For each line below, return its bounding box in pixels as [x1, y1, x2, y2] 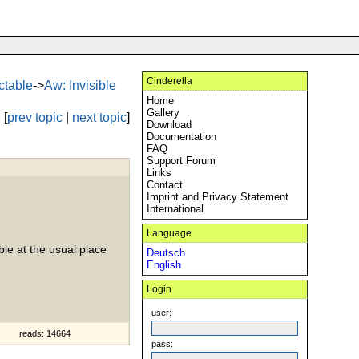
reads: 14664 [19, 329, 71, 338]
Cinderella [147, 75, 192, 87]
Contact [147, 179, 183, 191]
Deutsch [147, 247, 185, 259]
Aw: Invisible [44, 79, 116, 92]
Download [147, 119, 192, 131]
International [147, 203, 204, 215]
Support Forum [147, 155, 216, 167]
